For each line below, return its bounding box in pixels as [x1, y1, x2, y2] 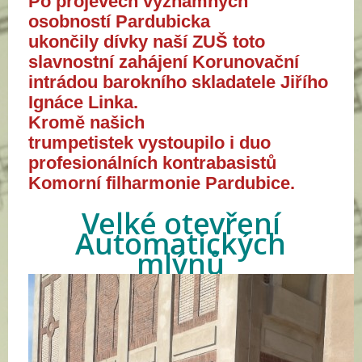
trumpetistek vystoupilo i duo [28, 133, 271, 153]
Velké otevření [81, 204, 280, 243]
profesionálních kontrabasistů [28, 153, 276, 173]
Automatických [75, 224, 286, 263]
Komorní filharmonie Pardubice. [28, 173, 295, 193]
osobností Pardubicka [28, 11, 210, 32]
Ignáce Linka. [28, 92, 138, 112]
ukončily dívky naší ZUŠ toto [28, 32, 265, 52]
